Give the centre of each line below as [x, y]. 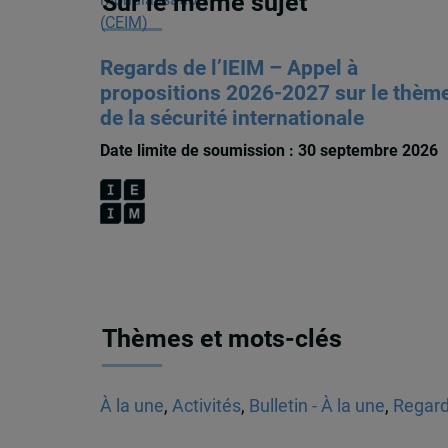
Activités [206, 405]
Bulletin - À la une [316, 405]
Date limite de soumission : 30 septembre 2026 [268, 151]
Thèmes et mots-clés [222, 339]
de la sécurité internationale [231, 118]
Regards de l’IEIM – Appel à [228, 68]
